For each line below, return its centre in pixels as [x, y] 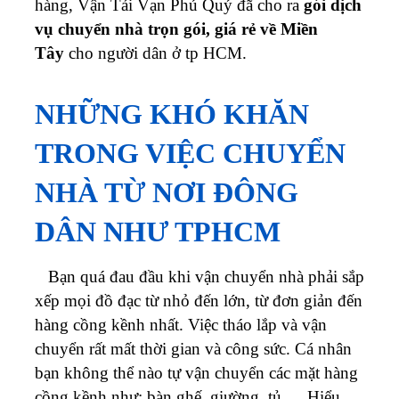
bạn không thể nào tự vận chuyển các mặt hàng [196, 372]
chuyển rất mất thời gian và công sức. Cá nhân [193, 348]
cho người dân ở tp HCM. [155, 53]
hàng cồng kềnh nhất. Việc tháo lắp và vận [181, 324]
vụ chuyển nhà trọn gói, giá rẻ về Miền [176, 28]
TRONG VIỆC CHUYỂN [190, 153]
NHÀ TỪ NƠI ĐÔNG [167, 192]
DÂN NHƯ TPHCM [158, 231]
